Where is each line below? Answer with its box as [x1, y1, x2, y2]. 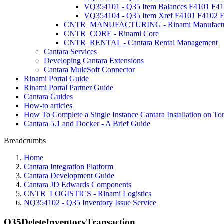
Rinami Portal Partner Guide [24, 83, 113, 92]
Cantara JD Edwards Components [24, 180, 131, 189]
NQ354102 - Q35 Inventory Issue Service [24, 198, 156, 207]
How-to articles [24, 101, 72, 110]
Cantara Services [44, 47, 97, 56]
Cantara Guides [24, 92, 73, 101]
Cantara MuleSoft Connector [44, 65, 135, 74]
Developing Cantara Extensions [44, 56, 144, 65]
